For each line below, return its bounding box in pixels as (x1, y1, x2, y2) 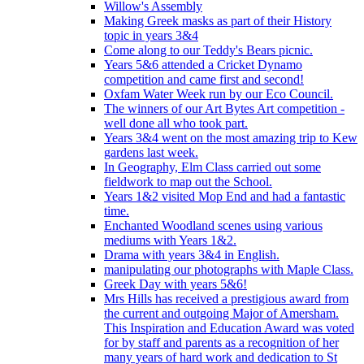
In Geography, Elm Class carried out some (104, 159, 321, 174)
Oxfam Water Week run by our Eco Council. (104, 86, 333, 101)
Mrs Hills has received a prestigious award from (104, 291, 349, 305)
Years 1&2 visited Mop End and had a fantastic (104, 188, 345, 203)
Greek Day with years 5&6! (104, 276, 247, 291)
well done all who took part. (104, 115, 248, 130)
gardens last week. (104, 145, 198, 159)
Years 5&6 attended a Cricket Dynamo (104, 57, 302, 71)
